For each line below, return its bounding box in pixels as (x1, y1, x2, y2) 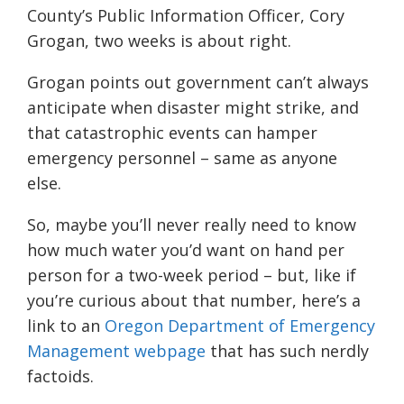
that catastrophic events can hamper (27, 121, 317, 143)
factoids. (27, 364, 94, 387)
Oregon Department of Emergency (105, 314, 375, 336)
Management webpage (27, 339, 206, 362)
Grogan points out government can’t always (27, 70, 369, 93)
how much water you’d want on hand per (27, 238, 344, 261)
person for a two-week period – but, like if (27, 263, 356, 286)
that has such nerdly (206, 339, 369, 362)
